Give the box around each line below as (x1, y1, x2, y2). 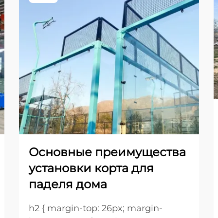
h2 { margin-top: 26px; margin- (29, 203, 163, 214)
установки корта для (29, 161, 154, 176)
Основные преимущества (29, 145, 186, 160)
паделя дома (29, 177, 107, 192)
